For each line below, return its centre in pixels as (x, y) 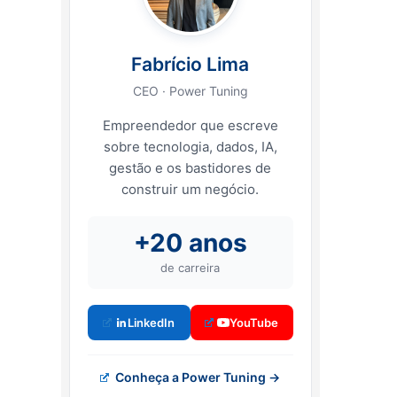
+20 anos (190, 243)
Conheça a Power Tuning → (197, 378)
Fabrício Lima (191, 65)
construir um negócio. (191, 190)
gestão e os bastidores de (191, 168)
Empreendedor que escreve (190, 126)
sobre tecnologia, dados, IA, (190, 147)
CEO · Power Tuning (190, 91)
